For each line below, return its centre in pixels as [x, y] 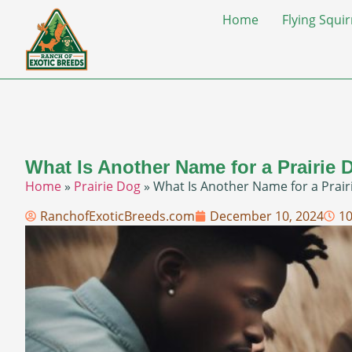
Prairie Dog [107, 186]
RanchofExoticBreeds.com [117, 216]
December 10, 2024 [267, 216]
